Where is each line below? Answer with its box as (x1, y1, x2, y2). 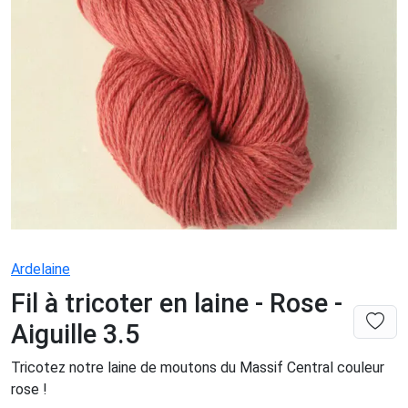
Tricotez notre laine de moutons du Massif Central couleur (11, 358, 384, 376)
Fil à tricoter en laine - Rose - (11, 287, 342, 319)
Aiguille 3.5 (11, 318, 139, 350)
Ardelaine (11, 260, 70, 278)
